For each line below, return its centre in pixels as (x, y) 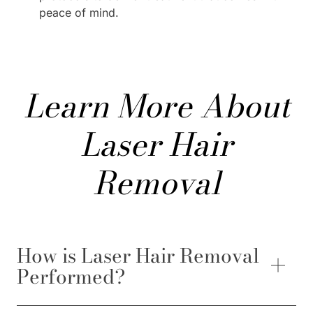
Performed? (71, 276)
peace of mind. (79, 13)
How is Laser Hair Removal (138, 255)
